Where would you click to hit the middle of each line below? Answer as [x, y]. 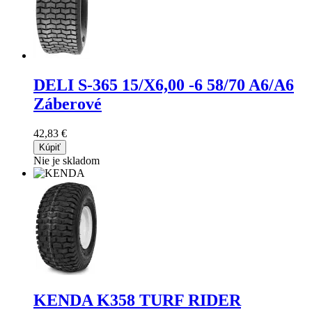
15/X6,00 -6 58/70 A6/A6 [208, 85]
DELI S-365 [78, 85]
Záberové [68, 103]
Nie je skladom [67, 160]
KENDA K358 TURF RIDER [137, 301]
